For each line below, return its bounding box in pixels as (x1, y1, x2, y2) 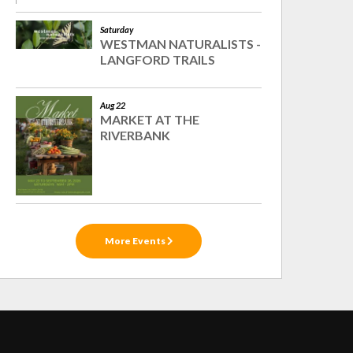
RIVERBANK (100, 128, 171, 143)
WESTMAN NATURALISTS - (100, 36, 262, 52)
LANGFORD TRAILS (100, 52, 216, 68)
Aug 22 (100, 100, 126, 111)
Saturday (100, 24, 134, 35)
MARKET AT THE (100, 112, 200, 128)
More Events (104, 234, 167, 247)
